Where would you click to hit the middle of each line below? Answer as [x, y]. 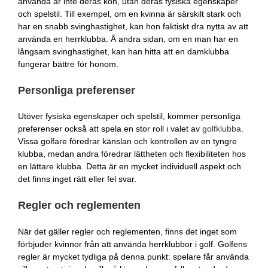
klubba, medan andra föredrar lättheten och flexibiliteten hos [132, 154]
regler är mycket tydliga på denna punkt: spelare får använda [133, 257]
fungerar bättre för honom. [68, 64]
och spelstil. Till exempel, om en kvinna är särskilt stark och [130, 13]
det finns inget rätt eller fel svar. [77, 179]
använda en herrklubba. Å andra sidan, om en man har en [128, 39]
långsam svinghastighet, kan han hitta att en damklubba [124, 51]
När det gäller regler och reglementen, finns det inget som [127, 232]
